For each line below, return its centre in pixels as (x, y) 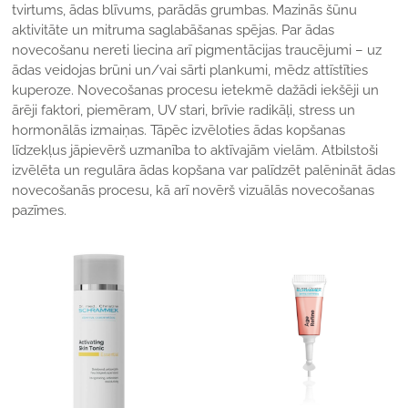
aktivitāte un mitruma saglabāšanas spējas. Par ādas (173, 31)
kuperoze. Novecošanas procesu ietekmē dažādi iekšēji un (196, 91)
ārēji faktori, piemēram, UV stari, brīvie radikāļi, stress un (184, 111)
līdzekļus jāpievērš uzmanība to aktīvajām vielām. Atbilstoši (195, 151)
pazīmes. (40, 211)
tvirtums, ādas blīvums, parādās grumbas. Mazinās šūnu (185, 10)
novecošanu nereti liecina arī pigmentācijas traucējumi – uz (197, 51)
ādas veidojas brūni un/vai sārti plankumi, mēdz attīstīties (190, 71)
